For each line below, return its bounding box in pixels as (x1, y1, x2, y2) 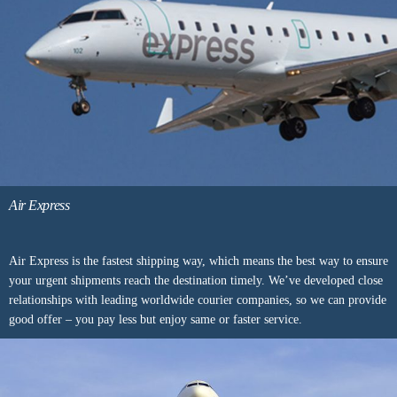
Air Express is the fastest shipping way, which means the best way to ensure (9, 254, 388, 269)
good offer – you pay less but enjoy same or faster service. (9, 313, 302, 327)
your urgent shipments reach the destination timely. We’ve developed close (9, 274, 383, 288)
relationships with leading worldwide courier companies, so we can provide (9, 293, 386, 307)
